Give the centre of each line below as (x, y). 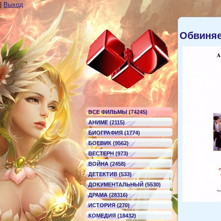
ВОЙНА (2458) (107, 164)
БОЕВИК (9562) (109, 143)
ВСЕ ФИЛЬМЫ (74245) (118, 112)
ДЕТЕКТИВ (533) (110, 174)
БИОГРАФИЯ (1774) (114, 133)
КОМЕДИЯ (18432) (112, 216)
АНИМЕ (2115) (107, 122)
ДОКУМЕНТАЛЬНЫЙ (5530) (125, 184)
